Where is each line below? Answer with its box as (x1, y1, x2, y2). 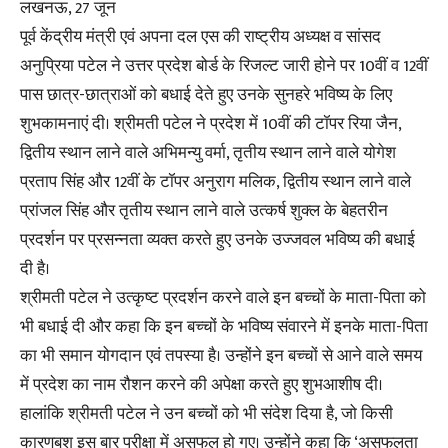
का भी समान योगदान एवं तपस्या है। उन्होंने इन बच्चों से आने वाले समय (20, 342, 422, 370)
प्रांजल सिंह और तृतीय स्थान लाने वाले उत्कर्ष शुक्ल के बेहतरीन (20, 197, 388, 225)
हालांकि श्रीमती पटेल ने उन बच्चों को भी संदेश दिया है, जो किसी (20, 400, 393, 428)
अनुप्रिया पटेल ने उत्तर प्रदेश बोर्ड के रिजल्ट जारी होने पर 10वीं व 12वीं (20, 52, 428, 80)
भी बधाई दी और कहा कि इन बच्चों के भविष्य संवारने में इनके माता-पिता (20, 313, 428, 341)
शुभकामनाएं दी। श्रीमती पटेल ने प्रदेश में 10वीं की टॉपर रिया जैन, (20, 110, 401, 138)
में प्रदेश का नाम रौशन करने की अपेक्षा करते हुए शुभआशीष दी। (20, 371, 383, 399)
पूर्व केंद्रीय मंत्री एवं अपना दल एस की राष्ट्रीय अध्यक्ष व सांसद (20, 23, 381, 51)
